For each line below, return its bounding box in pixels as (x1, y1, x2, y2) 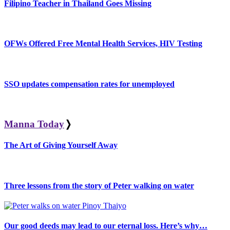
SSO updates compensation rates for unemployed (4, 79, 175, 88)
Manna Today (4, 118, 64, 129)
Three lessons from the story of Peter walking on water (4, 181, 194, 190)
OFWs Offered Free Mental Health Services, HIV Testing (4, 39, 202, 48)
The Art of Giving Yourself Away (4, 141, 118, 150)
